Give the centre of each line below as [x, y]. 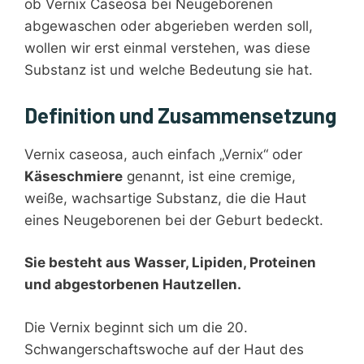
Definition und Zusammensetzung [180, 115]
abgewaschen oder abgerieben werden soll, [169, 26]
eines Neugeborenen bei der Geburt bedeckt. [174, 220]
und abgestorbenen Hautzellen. [133, 285]
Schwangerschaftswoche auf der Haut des [164, 349]
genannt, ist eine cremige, [209, 176]
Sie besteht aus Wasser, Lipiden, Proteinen [170, 263]
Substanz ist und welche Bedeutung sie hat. [169, 70]
